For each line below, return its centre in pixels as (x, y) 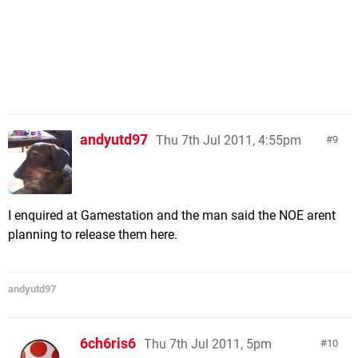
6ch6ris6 (108, 343)
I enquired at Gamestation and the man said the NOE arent (172, 215)
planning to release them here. (93, 234)
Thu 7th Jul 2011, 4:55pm (229, 140)
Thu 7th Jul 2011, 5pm (208, 344)
